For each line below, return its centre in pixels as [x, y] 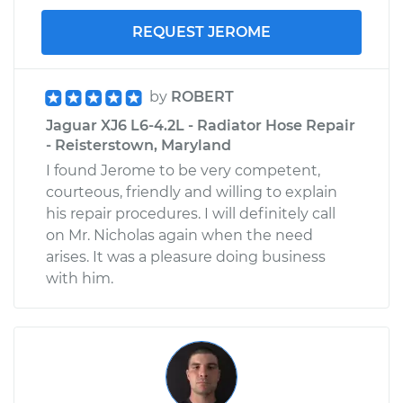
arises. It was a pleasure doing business [186, 256]
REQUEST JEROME [201, 31]
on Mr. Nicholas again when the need [179, 235]
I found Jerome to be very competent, [183, 170]
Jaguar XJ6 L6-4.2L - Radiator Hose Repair [201, 125]
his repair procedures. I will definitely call [191, 213]
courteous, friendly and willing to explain [192, 192]
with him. [80, 278]
